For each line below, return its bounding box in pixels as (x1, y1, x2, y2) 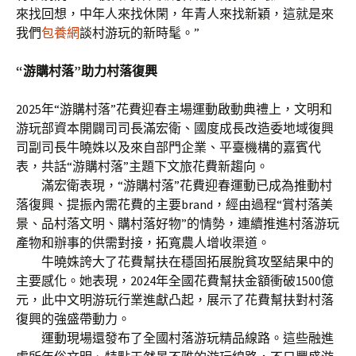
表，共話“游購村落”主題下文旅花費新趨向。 (16, 158, 269, 174)
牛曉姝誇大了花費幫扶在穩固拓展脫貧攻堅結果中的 (16, 253, 334, 269)
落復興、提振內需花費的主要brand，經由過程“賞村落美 (16, 196, 333, 212)
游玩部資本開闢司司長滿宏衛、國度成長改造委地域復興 (16, 120, 334, 136)
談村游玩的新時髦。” (79, 25, 199, 41)
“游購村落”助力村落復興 (16, 63, 157, 79)
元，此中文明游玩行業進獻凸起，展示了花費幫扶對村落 (16, 292, 334, 308)
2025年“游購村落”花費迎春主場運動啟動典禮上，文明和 (16, 101, 332, 117)
